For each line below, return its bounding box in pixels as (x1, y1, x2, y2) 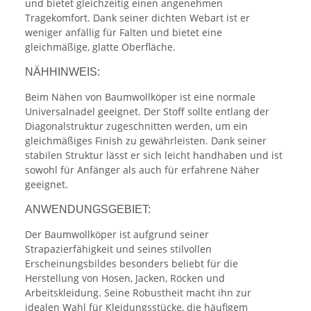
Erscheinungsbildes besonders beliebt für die (25, 257, 238, 271)
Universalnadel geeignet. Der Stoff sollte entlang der (25, 105, 269, 119)
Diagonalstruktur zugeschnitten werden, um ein (25, 119, 248, 133)
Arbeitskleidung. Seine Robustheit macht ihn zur (25, 286, 251, 300)
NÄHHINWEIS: (25, 66, 100, 78)
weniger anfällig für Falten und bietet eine (25, 26, 222, 40)
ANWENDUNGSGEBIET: (25, 203, 151, 216)
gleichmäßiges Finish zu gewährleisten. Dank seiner (25, 134, 267, 148)
